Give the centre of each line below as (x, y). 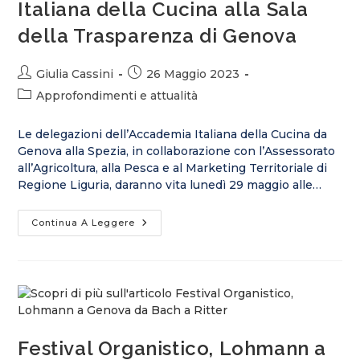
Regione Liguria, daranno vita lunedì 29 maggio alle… (170, 185)
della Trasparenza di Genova (157, 36)
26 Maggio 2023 (193, 74)
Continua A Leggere (84, 223)
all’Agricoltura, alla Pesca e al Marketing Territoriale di (173, 168)
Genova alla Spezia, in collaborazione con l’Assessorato (177, 151)
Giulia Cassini (75, 74)
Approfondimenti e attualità (117, 96)
